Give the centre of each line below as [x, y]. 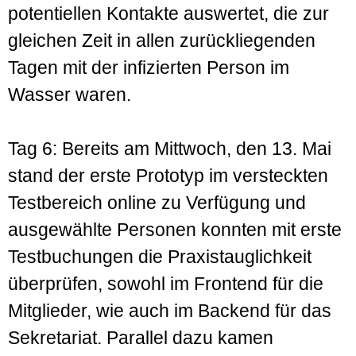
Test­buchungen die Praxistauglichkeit [160, 256]
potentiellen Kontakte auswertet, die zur [168, 13]
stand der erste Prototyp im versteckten [168, 175]
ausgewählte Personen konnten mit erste [175, 229]
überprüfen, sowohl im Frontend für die [166, 283]
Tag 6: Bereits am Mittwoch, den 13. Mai [170, 148]
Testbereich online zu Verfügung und [157, 202]
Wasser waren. [70, 94]
